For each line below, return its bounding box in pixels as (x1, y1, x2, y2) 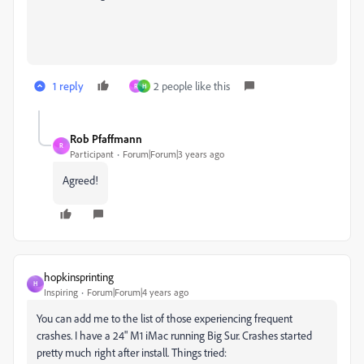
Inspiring (44, 285, 78, 298)
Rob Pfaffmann (70, 131, 142, 145)
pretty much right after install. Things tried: (37, 344, 227, 359)
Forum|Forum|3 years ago (123, 147, 224, 160)
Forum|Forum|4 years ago (87, 285, 188, 298)
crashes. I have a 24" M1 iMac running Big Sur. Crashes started (37, 327, 312, 342)
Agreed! (63, 172, 98, 187)
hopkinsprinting (44, 269, 114, 284)
